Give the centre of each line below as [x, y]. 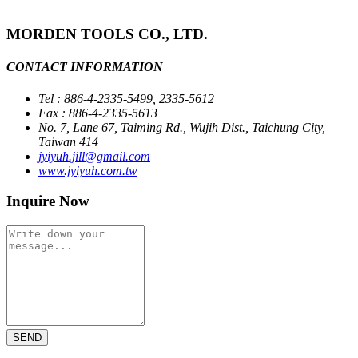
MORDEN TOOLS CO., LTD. [107, 34]
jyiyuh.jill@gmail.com [94, 156]
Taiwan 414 [68, 141]
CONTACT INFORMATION [85, 67]
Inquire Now [48, 201]
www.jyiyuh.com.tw [88, 170]
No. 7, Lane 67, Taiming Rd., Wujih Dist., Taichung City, [182, 127]
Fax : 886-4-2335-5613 [98, 113]
